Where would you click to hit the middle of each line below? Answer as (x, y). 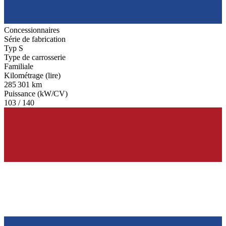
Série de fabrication (35, 39)
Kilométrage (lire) (32, 76)
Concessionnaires (32, 30)
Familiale (19, 67)
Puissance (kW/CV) (36, 94)
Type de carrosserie (35, 58)
